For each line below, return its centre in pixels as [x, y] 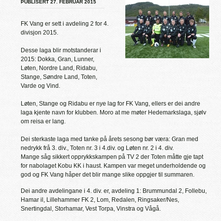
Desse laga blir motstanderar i [61, 50]
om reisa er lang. [43, 121]
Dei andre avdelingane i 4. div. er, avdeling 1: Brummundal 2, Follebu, [114, 191]
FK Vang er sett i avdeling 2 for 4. [65, 24]
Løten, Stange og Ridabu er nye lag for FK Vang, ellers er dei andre [110, 104]
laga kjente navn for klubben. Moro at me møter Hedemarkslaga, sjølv [113, 112]
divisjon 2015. [39, 33]
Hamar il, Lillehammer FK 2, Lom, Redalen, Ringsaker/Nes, [100, 200]
